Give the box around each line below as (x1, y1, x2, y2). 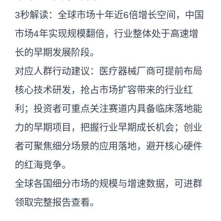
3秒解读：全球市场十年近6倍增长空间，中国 (15, 10, 204, 21)
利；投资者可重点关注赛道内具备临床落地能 (15, 104, 202, 114)
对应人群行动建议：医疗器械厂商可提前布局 (15, 66, 202, 77)
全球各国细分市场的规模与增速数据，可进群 (15, 179, 202, 189)
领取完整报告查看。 (15, 197, 99, 208)
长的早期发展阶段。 (15, 47, 99, 58)
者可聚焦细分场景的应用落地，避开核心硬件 (15, 141, 202, 152)
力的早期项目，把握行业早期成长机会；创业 (15, 122, 202, 133)
